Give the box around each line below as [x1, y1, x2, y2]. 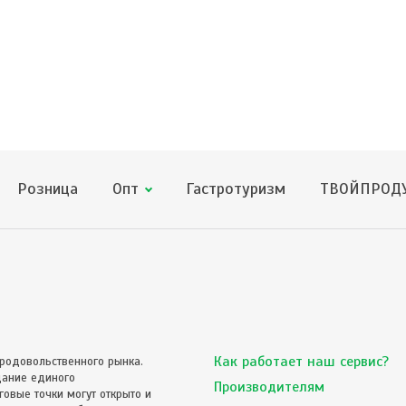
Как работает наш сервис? [214, 353, 389, 372]
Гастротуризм [185, 179, 285, 198]
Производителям [214, 378, 324, 397]
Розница [16, 179, 78, 198]
